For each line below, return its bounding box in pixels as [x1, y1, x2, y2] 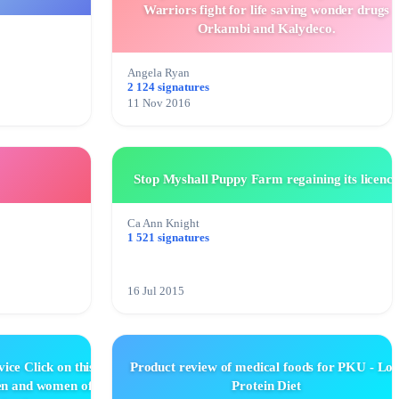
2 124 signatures [127, 81, 209, 94]
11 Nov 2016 [127, 97, 191, 110]
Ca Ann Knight [127, 217, 199, 231]
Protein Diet [232, 379, 301, 394]
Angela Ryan [127, 67, 190, 80]
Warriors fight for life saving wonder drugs [142, 3, 390, 18]
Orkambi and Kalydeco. [197, 21, 336, 37]
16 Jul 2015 [127, 285, 184, 298]
